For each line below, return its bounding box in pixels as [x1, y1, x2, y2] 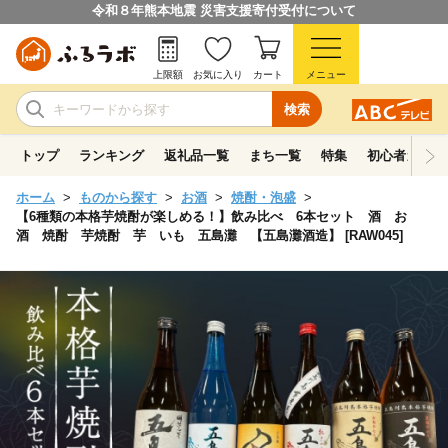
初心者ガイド [367, 148, 445, 163]
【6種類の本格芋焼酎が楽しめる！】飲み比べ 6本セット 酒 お [16, 209, 407, 224]
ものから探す [79, 190, 157, 205]
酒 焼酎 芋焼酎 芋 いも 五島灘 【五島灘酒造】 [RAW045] [16, 228, 403, 243]
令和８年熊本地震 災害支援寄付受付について [92, 3, 356, 18]
